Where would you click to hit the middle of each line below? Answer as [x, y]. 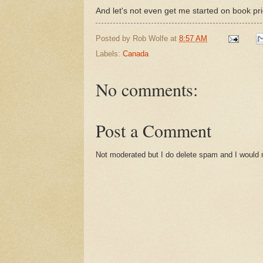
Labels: [109, 54]
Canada [136, 54]
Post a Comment [154, 131]
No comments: [147, 90]
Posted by [114, 38]
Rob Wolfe [150, 38]
